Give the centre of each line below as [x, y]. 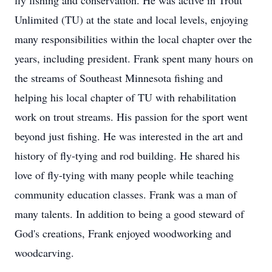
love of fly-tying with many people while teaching [124, 175]
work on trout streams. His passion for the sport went [131, 117]
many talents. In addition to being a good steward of [129, 214]
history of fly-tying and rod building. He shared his [127, 155]
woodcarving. [44, 253]
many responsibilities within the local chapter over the [133, 39]
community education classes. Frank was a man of [126, 194]
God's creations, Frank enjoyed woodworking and [123, 233]
